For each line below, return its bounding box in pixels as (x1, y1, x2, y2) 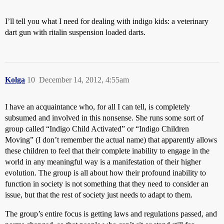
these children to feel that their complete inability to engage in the (5, 146, 209, 155)
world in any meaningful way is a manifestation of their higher (5, 157, 201, 166)
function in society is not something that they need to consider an (5, 179, 208, 188)
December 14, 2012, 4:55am (39, 75, 129, 84)
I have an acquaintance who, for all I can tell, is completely (5, 102, 190, 111)
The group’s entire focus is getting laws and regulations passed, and (5, 209, 217, 218)
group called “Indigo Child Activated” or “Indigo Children (5, 124, 189, 133)
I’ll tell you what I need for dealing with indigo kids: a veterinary (5, 16, 208, 25)
